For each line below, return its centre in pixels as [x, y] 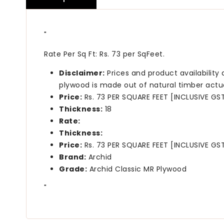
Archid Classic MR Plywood [137, 169]
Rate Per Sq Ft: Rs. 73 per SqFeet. [104, 54]
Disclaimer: [82, 73]
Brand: [72, 157]
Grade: [73, 169]
